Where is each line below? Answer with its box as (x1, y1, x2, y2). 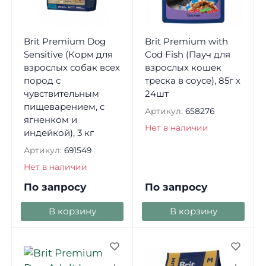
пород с (23, 74, 61, 86)
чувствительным (23, 87, 99, 99)
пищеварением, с (23, 100, 104, 112)
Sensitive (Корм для (23, 48, 113, 60)
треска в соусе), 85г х (144, 74, 240, 86)
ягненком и (23, 113, 77, 125)
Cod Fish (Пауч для (144, 48, 230, 60)
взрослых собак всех (23, 61, 120, 73)
